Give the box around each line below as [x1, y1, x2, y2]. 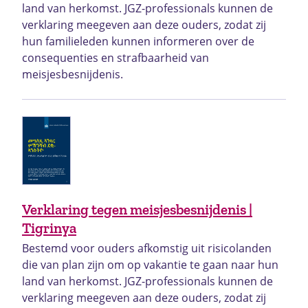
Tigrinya [22, 219, 76, 237]
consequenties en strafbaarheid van [22, 50, 209, 66]
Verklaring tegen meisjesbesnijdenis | [22, 201, 252, 219]
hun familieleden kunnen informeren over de [22, 34, 254, 49]
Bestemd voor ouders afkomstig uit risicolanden [22, 241, 272, 256]
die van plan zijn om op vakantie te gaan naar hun [22, 257, 278, 273]
